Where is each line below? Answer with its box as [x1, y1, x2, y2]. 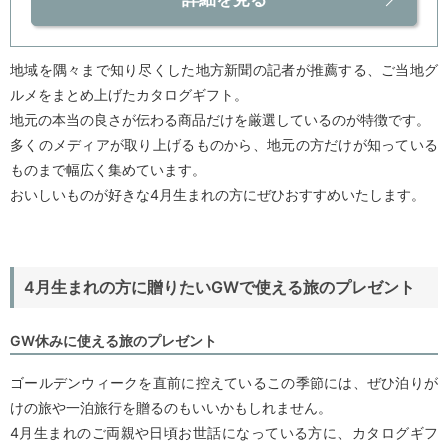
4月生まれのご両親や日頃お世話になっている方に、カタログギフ [10, 424, 438, 442]
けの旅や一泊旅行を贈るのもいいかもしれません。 [10, 399, 332, 417]
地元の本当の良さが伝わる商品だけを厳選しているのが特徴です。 [10, 111, 430, 129]
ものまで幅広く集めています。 [10, 161, 206, 179]
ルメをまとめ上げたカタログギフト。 [10, 86, 248, 104]
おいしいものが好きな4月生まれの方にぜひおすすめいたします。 [10, 186, 425, 204]
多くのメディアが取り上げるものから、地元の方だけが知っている [10, 136, 438, 154]
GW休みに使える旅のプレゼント [10, 332, 217, 350]
